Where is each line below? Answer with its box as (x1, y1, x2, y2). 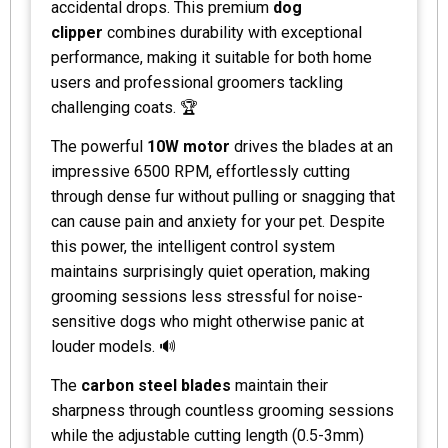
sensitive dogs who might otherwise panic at (51, 312, 364, 332)
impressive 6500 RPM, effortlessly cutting (51, 162, 350, 182)
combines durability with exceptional (103, 23, 362, 43)
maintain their (231, 376, 328, 396)
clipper (51, 23, 103, 43)
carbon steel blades (81, 376, 231, 396)
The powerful (51, 137, 147, 157)
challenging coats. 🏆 (51, 98, 198, 118)
